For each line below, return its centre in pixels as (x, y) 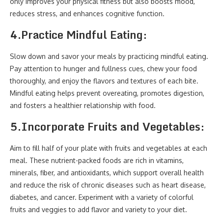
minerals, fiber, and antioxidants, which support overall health (107, 173)
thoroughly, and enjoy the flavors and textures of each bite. (104, 81)
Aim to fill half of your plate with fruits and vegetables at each (109, 148)
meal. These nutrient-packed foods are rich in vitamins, (97, 160)
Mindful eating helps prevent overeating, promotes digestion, (107, 93)
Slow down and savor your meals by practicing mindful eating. (109, 56)
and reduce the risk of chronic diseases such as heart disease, (108, 185)
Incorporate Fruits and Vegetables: (113, 126)
